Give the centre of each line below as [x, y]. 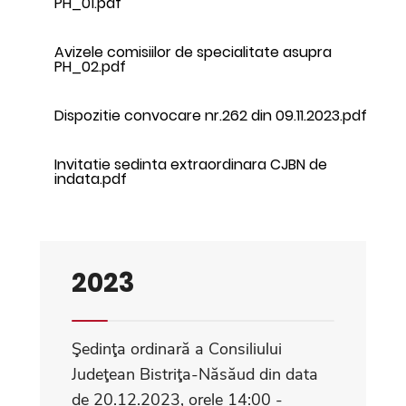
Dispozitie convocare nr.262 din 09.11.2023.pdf [211, 115]
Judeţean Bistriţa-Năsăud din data [195, 374]
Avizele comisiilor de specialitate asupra [193, 52]
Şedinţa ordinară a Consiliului [177, 348]
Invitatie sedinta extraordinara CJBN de [191, 164]
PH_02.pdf [90, 66]
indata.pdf [91, 179]
